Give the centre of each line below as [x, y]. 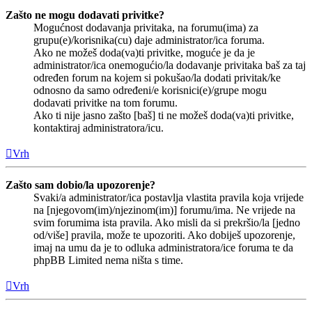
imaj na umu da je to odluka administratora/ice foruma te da [163, 247]
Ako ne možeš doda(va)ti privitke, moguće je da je [144, 52]
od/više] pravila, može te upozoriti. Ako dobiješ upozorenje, [164, 235]
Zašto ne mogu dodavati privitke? [85, 15]
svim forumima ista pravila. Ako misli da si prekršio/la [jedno [167, 222]
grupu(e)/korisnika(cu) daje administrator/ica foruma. [149, 40]
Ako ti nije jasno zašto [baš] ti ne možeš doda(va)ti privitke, [164, 115]
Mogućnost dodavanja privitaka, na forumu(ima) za [146, 27]
